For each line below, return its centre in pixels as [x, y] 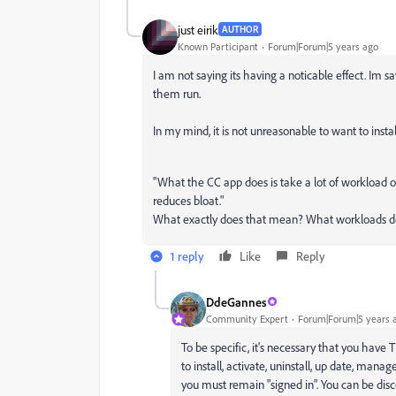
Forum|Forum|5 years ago [323, 46]
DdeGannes [236, 301]
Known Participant [218, 46]
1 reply [187, 256]
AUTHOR [240, 29]
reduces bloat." [190, 200]
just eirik [198, 29]
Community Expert [247, 318]
